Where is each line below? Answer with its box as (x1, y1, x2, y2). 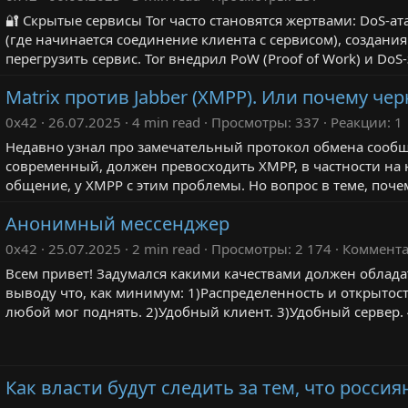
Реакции (331, 113, 387, 131)
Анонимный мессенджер (5, 211, 229, 236)
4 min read (132, 113, 200, 131)
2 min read (132, 240, 200, 258)
